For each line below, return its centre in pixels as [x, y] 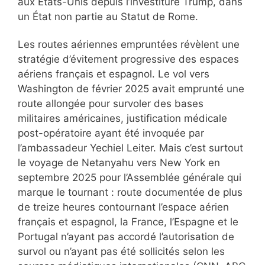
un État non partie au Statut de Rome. [108, 17]
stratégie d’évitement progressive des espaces [128, 59]
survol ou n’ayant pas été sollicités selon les [121, 252]
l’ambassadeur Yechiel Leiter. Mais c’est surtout [130, 148]
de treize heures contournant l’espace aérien [123, 207]
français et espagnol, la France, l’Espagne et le [128, 222]
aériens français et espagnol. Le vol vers [114, 74]
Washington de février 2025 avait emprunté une [131, 89]
